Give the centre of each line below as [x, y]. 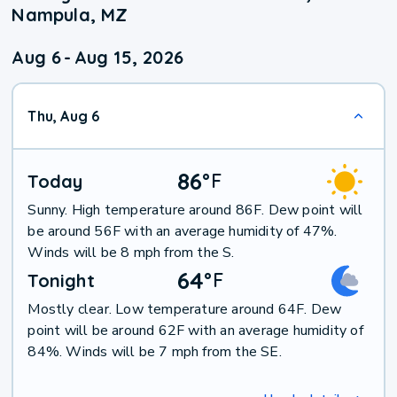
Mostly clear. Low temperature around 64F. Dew [185, 310]
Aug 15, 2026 [129, 58]
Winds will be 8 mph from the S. [131, 253]
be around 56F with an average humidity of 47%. [183, 232]
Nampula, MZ [70, 15]
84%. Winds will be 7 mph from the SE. [155, 352]
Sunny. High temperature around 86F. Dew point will [195, 210]
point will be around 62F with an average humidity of [195, 331]
